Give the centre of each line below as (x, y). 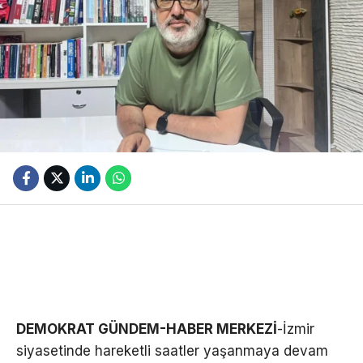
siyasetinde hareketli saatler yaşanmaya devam (172, 350)
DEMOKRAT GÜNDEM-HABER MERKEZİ (147, 329)
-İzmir (296, 329)
